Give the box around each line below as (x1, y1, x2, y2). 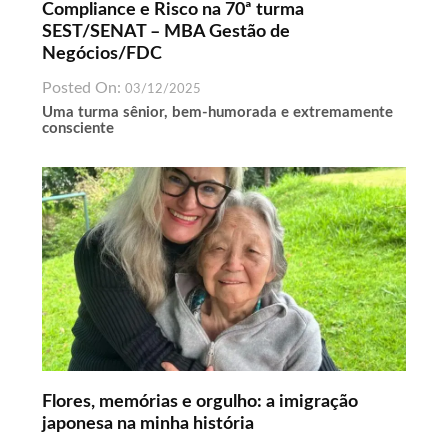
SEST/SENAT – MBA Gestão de (41, 22, 290, 41)
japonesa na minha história (41, 415, 254, 434)
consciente (41, 120, 114, 136)
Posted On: (41, 79, 125, 96)
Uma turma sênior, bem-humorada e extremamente (41, 104, 393, 120)
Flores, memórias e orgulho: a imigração (41, 393, 358, 412)
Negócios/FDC (41, 44, 162, 63)
